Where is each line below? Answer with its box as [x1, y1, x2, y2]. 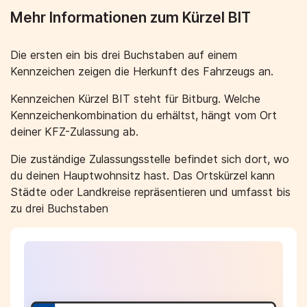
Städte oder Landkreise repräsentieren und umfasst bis [10, 185, 291, 199]
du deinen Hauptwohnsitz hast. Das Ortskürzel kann [10, 169, 275, 182]
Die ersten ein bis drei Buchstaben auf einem [10, 48, 237, 62]
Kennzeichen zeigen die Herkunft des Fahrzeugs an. [10, 64, 273, 78]
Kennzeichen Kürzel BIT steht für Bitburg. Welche [10, 92, 260, 106]
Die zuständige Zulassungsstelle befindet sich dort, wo [10, 152, 289, 166]
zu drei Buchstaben [10, 201, 108, 215]
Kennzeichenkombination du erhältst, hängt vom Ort [10, 108, 277, 122]
